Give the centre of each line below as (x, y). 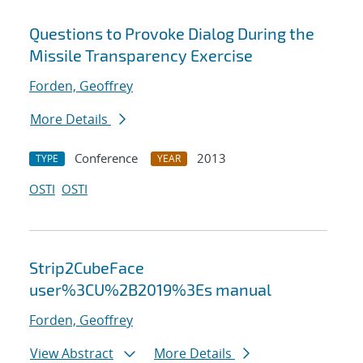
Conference (106, 158)
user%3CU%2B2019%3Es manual (150, 290)
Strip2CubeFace (87, 268)
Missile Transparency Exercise (141, 56)
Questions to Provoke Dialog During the (172, 34)
